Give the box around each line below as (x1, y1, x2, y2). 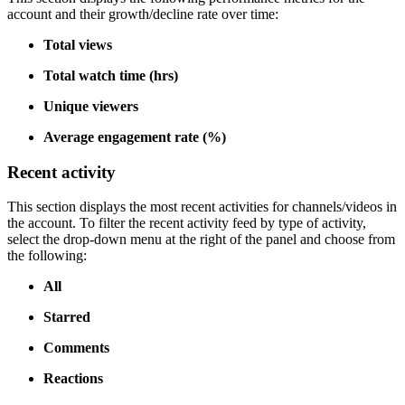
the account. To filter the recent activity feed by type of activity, (7, 215, 366, 231)
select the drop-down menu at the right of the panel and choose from (7, 231, 395, 248)
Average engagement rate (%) (43, 128, 226, 145)
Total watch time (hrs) (43, 67, 178, 83)
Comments (43, 340, 109, 356)
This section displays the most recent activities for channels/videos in (7, 199, 397, 215)
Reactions (43, 371, 103, 387)
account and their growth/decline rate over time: (7, 5, 278, 22)
